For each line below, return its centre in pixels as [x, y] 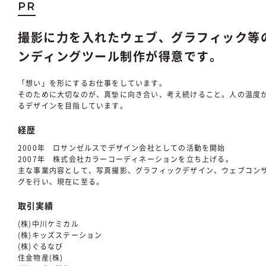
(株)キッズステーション [60, 235]
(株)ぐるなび [41, 246]
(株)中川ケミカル [48, 224]
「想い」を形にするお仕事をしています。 [92, 83]
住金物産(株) [41, 258]
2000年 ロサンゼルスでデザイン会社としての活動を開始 [122, 148]
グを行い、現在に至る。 [61, 182]
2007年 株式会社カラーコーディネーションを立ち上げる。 [126, 159]
